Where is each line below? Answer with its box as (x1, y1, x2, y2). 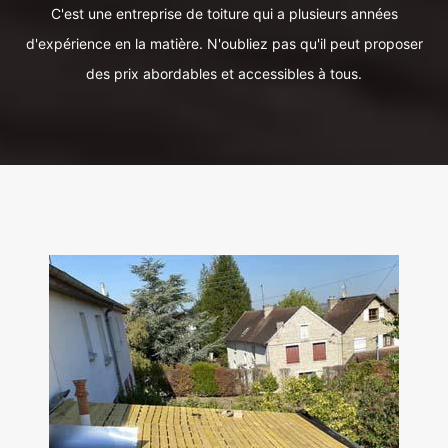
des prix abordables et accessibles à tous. (86, 65, 362, 82)
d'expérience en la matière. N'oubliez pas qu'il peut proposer (25, 35, 423, 52)
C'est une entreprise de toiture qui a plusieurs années (50, 5, 398, 22)
